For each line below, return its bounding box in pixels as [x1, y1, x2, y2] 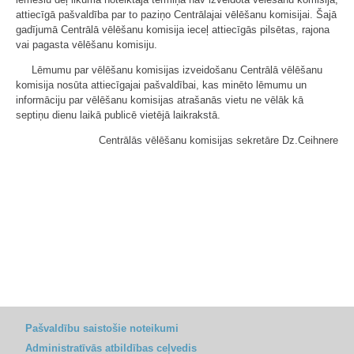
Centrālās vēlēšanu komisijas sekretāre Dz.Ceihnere [99, 134, 338, 146]
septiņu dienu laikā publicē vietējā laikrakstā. [16, 108, 220, 121]
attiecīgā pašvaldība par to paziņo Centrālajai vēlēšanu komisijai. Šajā [16, 8, 337, 21]
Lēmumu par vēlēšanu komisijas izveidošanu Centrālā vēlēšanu [32, 63, 322, 76]
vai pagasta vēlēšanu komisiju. [16, 38, 157, 51]
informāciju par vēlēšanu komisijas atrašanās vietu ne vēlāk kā [16, 93, 303, 106]
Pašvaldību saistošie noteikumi [25, 322, 179, 334]
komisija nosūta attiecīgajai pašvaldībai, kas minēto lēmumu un [16, 78, 307, 91]
